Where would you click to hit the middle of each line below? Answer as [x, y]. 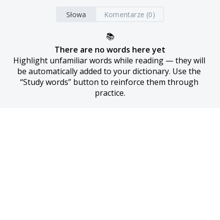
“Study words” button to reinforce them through [109, 82]
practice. [110, 93]
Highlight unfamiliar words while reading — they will [109, 60]
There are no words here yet [110, 50]
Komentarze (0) [130, 14]
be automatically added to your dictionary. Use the [109, 71]
